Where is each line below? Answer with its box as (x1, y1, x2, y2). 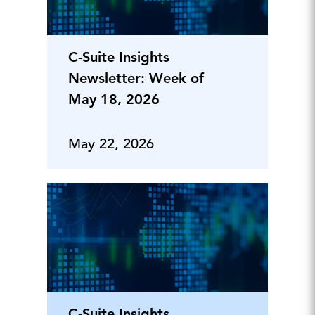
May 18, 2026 (67, 90, 160, 108)
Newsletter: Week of (67, 69, 204, 86)
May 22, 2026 (67, 134, 154, 153)
